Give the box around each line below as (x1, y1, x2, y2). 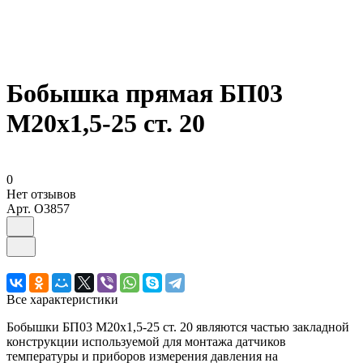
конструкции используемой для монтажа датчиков (6, 334, 286, 348)
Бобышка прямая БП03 (6, 79, 283, 109)
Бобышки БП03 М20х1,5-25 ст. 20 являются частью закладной (6, 319, 349, 334)
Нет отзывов (6, 186, 76, 201)
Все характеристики (6, 292, 118, 306)
